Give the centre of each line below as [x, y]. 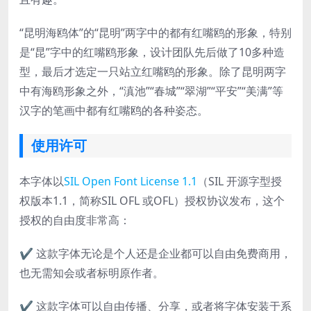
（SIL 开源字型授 [239, 181]
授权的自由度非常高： [75, 220]
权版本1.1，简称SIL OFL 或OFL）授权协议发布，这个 [152, 201]
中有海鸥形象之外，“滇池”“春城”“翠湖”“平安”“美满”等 [151, 91]
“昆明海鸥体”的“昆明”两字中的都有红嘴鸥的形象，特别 [155, 33]
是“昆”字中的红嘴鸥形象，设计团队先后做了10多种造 [152, 52]
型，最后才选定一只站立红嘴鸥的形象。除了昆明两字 [153, 72]
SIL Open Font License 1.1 [131, 181]
